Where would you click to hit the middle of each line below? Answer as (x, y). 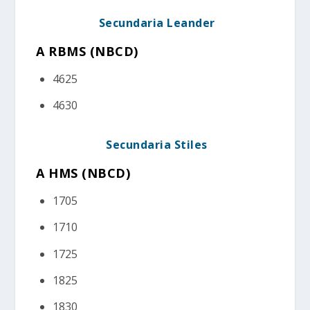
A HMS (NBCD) (83, 173)
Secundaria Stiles (157, 145)
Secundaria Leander (157, 22)
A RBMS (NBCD (85, 51)
